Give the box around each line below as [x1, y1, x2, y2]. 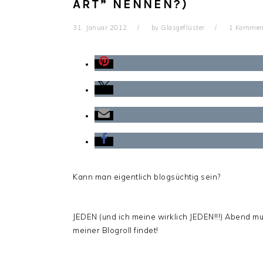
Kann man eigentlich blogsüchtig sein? [73, 172, 221, 181]
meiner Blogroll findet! [73, 225, 159, 235]
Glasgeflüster [161, 23, 205, 32]
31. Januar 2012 [73, 23, 127, 32]
